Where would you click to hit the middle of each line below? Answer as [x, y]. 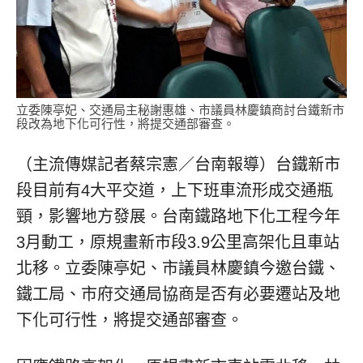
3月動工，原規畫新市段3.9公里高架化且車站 [178, 243]
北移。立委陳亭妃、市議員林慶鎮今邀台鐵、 [178, 269]
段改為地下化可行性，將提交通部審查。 [126, 124]
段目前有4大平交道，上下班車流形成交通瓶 [175, 191]
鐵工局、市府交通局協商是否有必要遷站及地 [178, 295]
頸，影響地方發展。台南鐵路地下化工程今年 [178, 217]
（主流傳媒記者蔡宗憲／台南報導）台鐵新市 [178, 165]
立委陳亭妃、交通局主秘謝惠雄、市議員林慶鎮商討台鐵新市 [180, 110]
